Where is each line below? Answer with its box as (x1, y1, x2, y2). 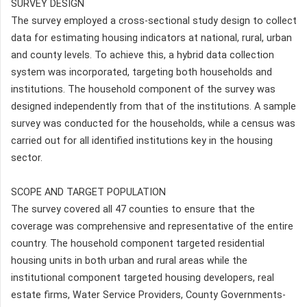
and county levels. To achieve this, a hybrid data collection (11, 49, 274, 61)
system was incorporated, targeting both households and (11, 66, 272, 78)
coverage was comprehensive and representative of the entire (11, 220, 293, 232)
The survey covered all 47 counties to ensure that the (11, 203, 255, 215)
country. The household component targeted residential (11, 237, 265, 249)
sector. (11, 151, 42, 164)
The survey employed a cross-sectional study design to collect (11, 14, 297, 27)
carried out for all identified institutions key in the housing (11, 134, 273, 147)
